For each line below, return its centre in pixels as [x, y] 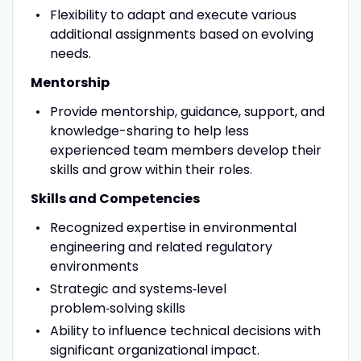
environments [94, 266]
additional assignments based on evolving [181, 34]
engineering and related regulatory [161, 247]
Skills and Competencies [116, 198]
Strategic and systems [121, 288]
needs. [70, 53]
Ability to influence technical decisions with [185, 330]
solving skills [147, 308]
